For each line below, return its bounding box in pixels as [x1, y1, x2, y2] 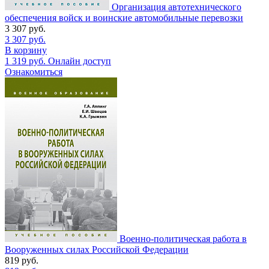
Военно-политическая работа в [119, 233, 247, 244]
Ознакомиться [5, 66, 62, 77]
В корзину [5, 44, 47, 55]
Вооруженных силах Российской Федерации [5, 244, 189, 255]
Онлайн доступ [48, 55, 111, 66]
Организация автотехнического [112, 1, 241, 12]
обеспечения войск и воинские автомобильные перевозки [5, 12, 243, 23]
